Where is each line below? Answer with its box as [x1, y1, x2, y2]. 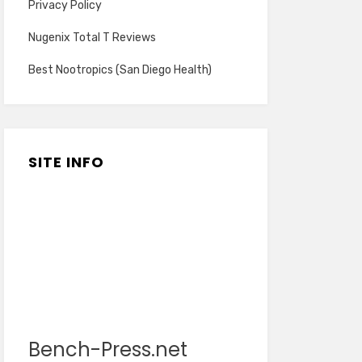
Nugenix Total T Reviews [27, 31, 156, 45]
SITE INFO [27, 152, 104, 173]
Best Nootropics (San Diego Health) [27, 63, 212, 78]
